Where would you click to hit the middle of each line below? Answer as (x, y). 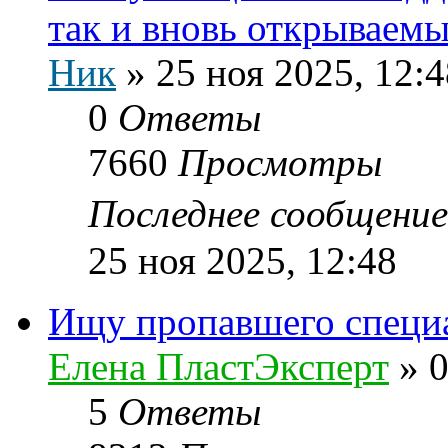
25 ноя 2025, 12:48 (242, 260)
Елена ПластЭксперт (218, 366)
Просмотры (280, 162)
